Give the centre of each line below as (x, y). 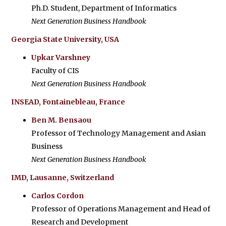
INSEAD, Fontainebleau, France (68, 102)
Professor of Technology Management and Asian (119, 133)
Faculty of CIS (55, 71)
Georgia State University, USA (65, 39)
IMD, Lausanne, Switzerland (63, 178)
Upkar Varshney (61, 58)
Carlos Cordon (58, 196)
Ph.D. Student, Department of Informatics (104, 8)
